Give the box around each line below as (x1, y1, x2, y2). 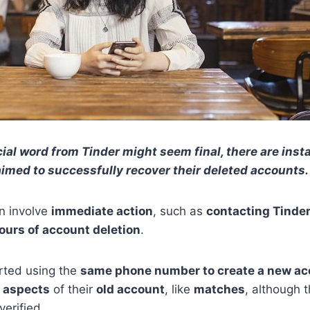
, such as (153, 204, 206, 219)
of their (50, 282, 96, 297)
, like (165, 282, 194, 297)
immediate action (51, 204, 153, 219)
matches (194, 282, 245, 297)
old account (96, 282, 165, 297)
